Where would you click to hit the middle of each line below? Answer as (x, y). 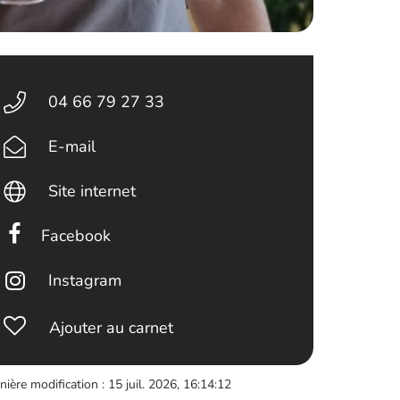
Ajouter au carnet (112, 328)
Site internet (92, 191)
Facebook (75, 236)
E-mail (71, 146)
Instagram (84, 280)
